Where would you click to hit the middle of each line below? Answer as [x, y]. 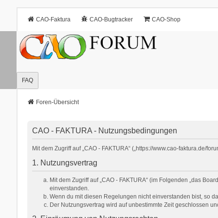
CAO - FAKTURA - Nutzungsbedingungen [104, 130]
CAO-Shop [166, 19]
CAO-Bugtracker [111, 19]
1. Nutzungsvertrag [64, 163]
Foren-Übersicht [57, 102]
